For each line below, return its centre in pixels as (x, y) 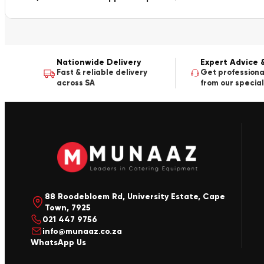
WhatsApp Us (58, 243)
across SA (75, 83)
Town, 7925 (67, 208)
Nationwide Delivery (98, 62)
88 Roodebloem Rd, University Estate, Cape (135, 197)
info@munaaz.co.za (82, 231)
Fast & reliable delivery (102, 72)
